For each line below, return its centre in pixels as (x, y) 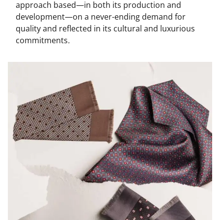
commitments (42, 40)
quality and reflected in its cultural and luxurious (105, 28)
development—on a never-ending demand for (101, 17)
